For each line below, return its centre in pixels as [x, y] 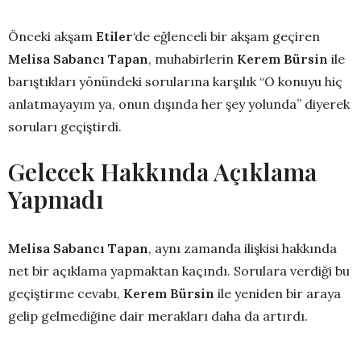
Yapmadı [56, 199]
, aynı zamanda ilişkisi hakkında [243, 248]
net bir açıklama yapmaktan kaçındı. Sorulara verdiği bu [179, 270]
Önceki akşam [52, 36]
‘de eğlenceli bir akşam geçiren [226, 36]
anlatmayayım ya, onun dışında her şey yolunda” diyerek [179, 104]
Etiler [114, 36]
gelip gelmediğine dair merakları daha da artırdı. [158, 315]
